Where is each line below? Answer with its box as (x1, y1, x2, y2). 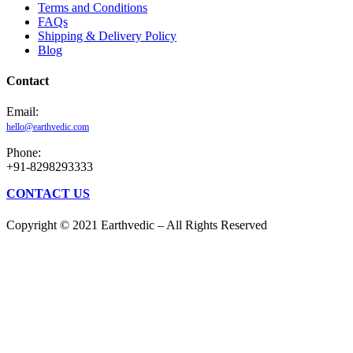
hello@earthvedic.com (6, 121, 89, 133)
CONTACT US (6, 187, 90, 201)
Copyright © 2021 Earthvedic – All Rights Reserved (6, 217, 267, 232)
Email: (6, 105, 39, 119)
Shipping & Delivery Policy (38, 28, 176, 43)
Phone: (6, 146, 41, 160)
